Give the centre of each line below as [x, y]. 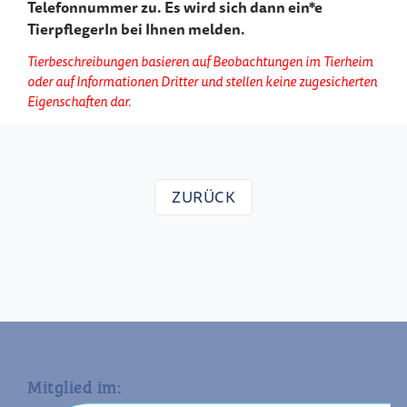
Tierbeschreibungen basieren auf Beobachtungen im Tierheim [200, 62]
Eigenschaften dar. [79, 102]
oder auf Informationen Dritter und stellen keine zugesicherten [202, 82]
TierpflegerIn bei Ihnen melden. [136, 29]
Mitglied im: [74, 385]
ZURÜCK [203, 196]
